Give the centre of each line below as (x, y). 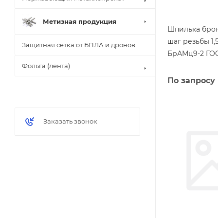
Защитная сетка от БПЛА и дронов (79, 45)
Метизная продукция (80, 21)
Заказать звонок (70, 121)
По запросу (191, 81)
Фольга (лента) (46, 66)
